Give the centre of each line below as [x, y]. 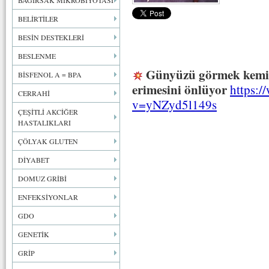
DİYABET [34, 160]
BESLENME [37, 56]
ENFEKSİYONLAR [48, 197]
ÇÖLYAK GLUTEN [48, 141]
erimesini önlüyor [180, 89]
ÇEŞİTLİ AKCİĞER [48, 112]
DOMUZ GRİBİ [42, 178]
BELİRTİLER [38, 19]
